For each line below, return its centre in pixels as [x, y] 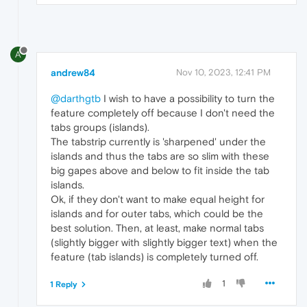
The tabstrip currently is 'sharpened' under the [158, 142]
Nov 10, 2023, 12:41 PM [223, 73]
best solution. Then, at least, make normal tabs [157, 228]
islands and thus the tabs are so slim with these [160, 156]
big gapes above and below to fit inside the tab [160, 171]
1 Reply [64, 285]
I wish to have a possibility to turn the [188, 99]
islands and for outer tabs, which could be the [157, 214]
